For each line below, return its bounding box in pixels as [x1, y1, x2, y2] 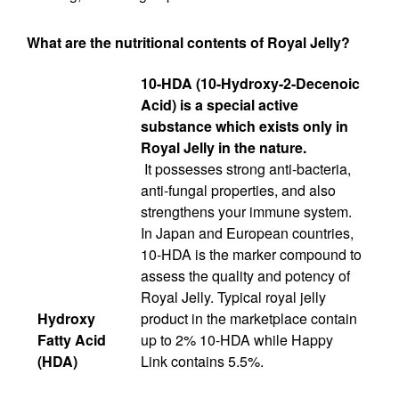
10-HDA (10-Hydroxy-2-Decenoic [141, 72, 360, 94]
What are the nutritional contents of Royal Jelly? [27, 31, 350, 53]
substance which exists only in [141, 115, 348, 136]
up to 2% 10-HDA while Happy [141, 329, 333, 350]
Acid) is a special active [141, 94, 298, 115]
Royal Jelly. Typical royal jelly [141, 286, 326, 307]
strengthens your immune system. [141, 200, 352, 222]
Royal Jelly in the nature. [141, 136, 310, 158]
